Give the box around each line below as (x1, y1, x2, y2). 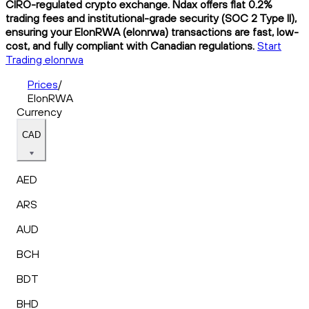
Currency (17, 104, 62, 119)
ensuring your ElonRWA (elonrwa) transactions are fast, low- (6, 24, 299, 39)
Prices (28, 77, 58, 91)
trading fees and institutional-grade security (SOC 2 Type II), (6, 10, 297, 25)
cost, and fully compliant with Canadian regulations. (6, 38, 255, 52)
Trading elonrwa (6, 52, 83, 66)
